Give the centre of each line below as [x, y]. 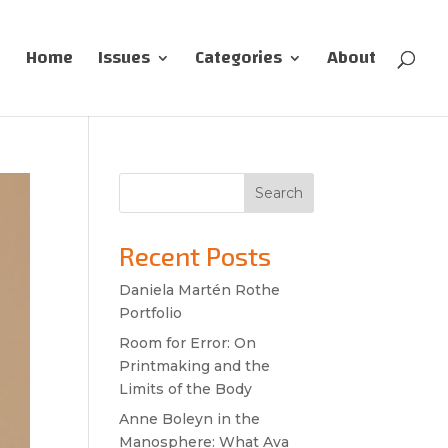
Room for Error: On [188, 343]
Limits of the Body [186, 389]
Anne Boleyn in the [190, 419]
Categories [238, 57]
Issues [124, 57]
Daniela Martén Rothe [200, 290]
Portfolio [151, 313]
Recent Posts [195, 255]
